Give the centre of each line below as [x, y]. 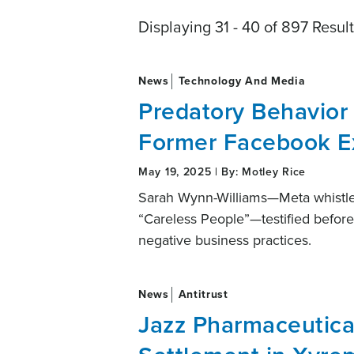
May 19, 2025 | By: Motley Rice [222, 171]
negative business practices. [225, 240]
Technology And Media [240, 81]
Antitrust [201, 294]
